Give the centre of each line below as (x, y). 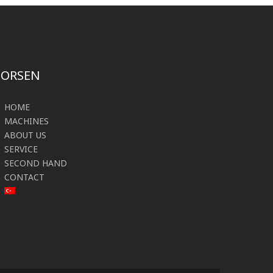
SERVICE (21, 149)
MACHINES (27, 121)
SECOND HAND (36, 163)
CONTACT (25, 177)
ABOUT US (26, 135)
